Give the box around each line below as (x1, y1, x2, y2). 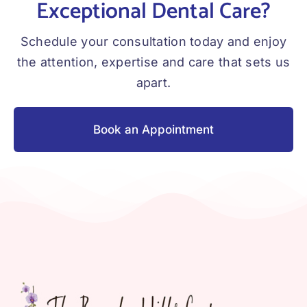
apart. (136, 75, 171, 90)
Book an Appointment (93, 123, 214, 137)
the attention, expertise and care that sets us (16, 55, 291, 70)
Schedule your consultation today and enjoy (20, 34, 287, 49)
